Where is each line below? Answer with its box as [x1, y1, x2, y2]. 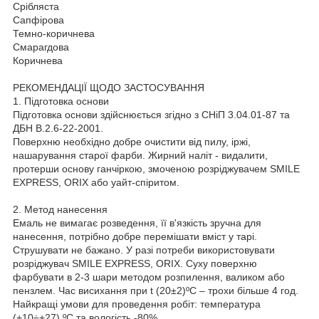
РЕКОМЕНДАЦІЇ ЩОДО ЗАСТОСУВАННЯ [13, 81, 204, 93]
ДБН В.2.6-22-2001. [13, 122, 103, 134]
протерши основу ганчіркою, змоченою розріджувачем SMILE [13, 162, 300, 174]
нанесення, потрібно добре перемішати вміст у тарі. [13, 230, 257, 242]
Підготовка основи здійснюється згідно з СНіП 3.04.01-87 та [13, 108, 290, 120]
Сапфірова [13, 14, 64, 26]
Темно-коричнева [13, 27, 95, 39]
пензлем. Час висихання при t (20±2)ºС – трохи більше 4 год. [13, 284, 298, 296]
